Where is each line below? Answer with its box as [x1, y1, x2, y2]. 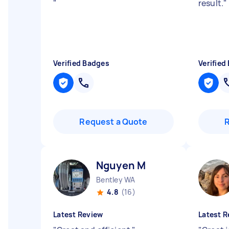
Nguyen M [96, 158, 146, 172]
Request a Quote [79, 116, 148, 127]
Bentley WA [96, 175, 135, 185]
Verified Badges [53, 58, 109, 68]
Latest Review [53, 210, 103, 219]
